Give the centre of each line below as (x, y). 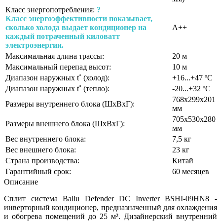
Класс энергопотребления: (51, 9)
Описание (21, 182)
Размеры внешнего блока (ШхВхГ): (65, 123)
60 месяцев (191, 171)
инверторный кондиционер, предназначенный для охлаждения (110, 207)
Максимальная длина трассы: (55, 56)
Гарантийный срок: (38, 171)
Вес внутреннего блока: (46, 139)
